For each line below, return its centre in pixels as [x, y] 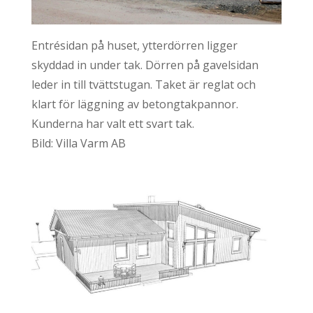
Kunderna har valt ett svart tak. [112, 123]
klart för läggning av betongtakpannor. [134, 104]
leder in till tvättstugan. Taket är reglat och [143, 84]
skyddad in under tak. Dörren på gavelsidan [145, 65]
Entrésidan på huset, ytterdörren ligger [134, 45]
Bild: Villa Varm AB [78, 143]
